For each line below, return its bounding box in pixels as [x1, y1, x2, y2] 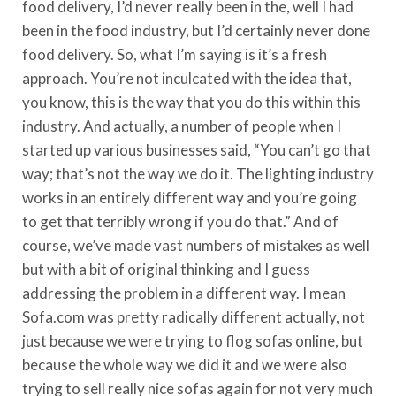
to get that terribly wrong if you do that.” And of [22, 211, 339, 231]
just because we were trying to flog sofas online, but [22, 331, 363, 350]
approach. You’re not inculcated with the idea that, [22, 68, 352, 88]
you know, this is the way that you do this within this [22, 92, 361, 111]
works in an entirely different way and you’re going [22, 187, 357, 207]
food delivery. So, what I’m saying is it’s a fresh [22, 44, 327, 64]
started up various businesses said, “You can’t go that [22, 140, 371, 159]
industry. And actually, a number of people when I [22, 116, 341, 135]
